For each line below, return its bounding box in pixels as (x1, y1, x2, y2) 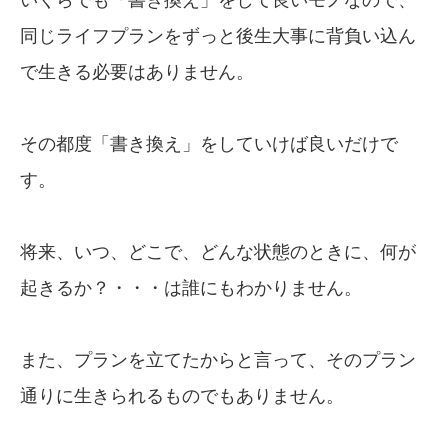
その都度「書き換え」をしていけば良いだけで (20, 133, 398, 154)
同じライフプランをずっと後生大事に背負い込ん (20, 25, 416, 46)
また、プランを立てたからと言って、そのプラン (20, 349, 416, 370)
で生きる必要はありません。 (20, 61, 254, 82)
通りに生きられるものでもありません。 (20, 385, 344, 406)
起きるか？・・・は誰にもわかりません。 (20, 277, 362, 298)
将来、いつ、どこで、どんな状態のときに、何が (20, 241, 416, 262)
